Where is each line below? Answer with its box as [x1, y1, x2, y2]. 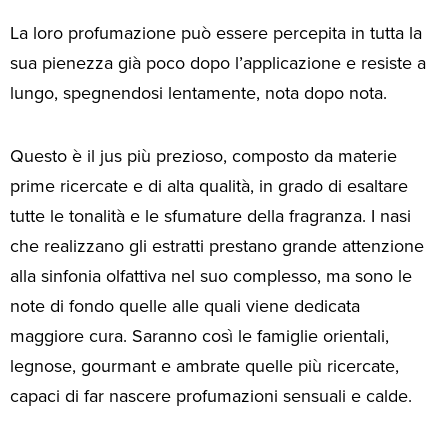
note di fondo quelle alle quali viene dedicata [10, 292, 360, 319]
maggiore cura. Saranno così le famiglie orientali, [10, 322, 389, 349]
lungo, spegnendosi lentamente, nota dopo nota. [10, 80, 387, 107]
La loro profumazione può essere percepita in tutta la [10, 20, 422, 47]
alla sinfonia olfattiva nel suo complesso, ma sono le [10, 262, 412, 289]
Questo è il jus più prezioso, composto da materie [10, 142, 397, 169]
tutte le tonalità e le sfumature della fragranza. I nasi [10, 202, 411, 229]
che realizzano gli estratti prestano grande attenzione [10, 232, 424, 259]
